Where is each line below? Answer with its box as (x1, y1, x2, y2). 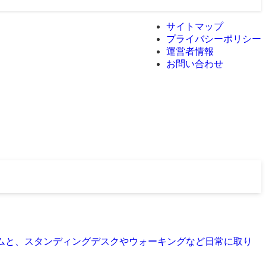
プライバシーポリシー (166, 34, 261, 44)
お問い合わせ (166, 59, 223, 69)
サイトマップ (166, 21, 223, 31)
